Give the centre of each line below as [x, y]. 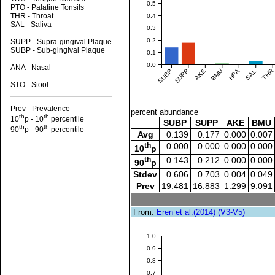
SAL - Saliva [31, 25]
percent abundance [165, 112]
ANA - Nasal [31, 68]
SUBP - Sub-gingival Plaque [58, 50]
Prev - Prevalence [40, 109]
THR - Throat [32, 16]
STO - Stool [29, 85]
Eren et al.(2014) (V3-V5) [201, 212]
